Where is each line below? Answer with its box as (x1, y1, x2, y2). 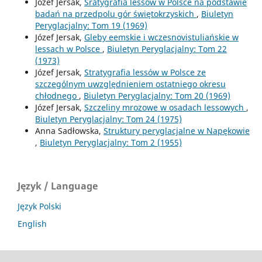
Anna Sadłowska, (35, 125, 104, 137)
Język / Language (18, 180, 98, 193)
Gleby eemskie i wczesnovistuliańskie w (84, 32, 239, 43)
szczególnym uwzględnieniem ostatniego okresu (35, 78, 226, 90)
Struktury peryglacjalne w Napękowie (103, 125, 250, 137)
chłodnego (35, 90, 79, 102)
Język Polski (18, 201, 61, 212)
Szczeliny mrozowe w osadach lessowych (84, 102, 246, 113)
